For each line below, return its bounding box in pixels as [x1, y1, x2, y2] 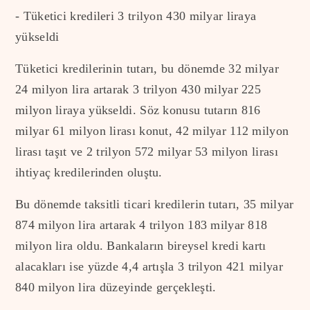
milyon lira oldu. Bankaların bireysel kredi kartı [15, 238, 266, 253]
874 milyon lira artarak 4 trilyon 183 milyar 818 [15, 217, 268, 232]
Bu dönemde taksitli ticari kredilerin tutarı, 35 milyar [15, 197, 294, 211]
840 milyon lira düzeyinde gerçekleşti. [15, 280, 217, 294]
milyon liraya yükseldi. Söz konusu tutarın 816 [15, 102, 261, 117]
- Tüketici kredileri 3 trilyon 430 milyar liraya [15, 8, 257, 23]
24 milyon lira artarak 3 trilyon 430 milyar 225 [15, 82, 262, 96]
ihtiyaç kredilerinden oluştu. [15, 165, 163, 179]
